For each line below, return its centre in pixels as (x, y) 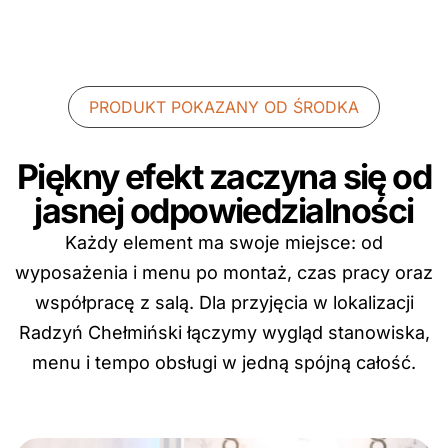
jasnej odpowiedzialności (224, 210)
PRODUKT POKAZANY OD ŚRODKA (224, 107)
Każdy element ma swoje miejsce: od (224, 242)
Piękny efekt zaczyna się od (224, 176)
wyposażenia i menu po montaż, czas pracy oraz (224, 272)
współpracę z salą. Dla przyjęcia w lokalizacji (224, 302)
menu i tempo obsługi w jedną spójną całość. (224, 362)
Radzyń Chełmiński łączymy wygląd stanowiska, (224, 332)
